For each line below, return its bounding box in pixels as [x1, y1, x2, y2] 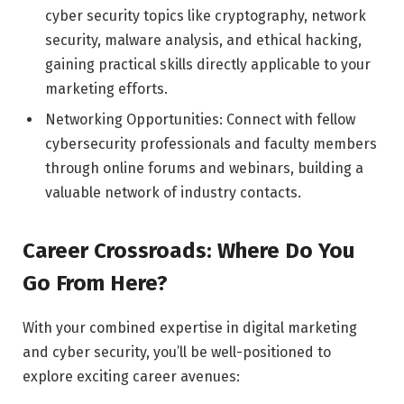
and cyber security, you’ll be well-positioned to [23, 343, 331, 361]
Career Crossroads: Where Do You [23, 237, 354, 263]
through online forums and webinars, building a [45, 160, 363, 178]
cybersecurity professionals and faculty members [45, 135, 377, 153]
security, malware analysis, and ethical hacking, [45, 32, 362, 50]
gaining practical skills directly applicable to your [45, 56, 371, 74]
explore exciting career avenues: [23, 367, 240, 385]
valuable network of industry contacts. [45, 184, 301, 202]
